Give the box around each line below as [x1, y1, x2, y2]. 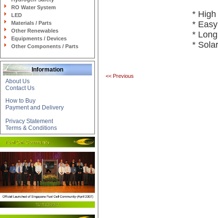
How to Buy [5, 97, 36, 104]
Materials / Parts [11, 20, 52, 26]
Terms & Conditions [5, 125, 57, 131]
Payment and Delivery [5, 104, 64, 111]
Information [32, 66, 63, 73]
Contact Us [5, 85, 35, 91]
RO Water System [11, 4, 56, 10]
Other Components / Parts [11, 43, 78, 49]
